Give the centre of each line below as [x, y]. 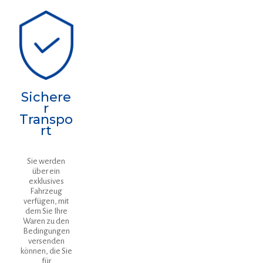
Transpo [46, 120]
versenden [46, 241]
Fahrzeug [46, 191]
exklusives [46, 181]
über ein [46, 171]
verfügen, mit [46, 201]
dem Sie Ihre [46, 211]
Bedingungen [46, 231]
